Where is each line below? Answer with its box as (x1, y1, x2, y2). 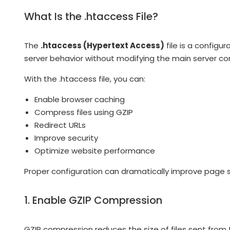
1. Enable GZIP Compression (24, 193, 162, 208)
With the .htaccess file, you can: (24, 73, 145, 85)
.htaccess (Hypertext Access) (41, 40, 164, 51)
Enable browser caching (34, 94, 125, 105)
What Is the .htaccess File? (24, 9, 158, 24)
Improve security (34, 132, 98, 144)
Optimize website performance (34, 145, 155, 157)
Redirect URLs (34, 120, 86, 131)
